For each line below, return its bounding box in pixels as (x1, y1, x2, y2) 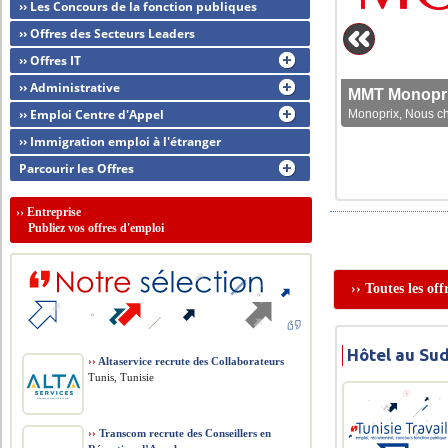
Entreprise (27, 205, 82, 219)
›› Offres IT (19, 52, 82, 69)
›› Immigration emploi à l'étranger (19, 133, 222, 150)
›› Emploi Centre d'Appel (19, 106, 165, 123)
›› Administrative (19, 79, 121, 96)
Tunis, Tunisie (88, 371, 155, 383)
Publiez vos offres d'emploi (16, 221, 165, 235)
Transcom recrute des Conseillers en (96, 427, 272, 439)
